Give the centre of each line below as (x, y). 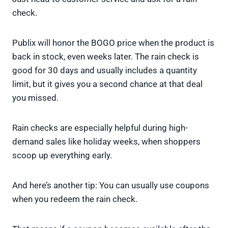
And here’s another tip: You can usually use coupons (111, 186)
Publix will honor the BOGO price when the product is (113, 43)
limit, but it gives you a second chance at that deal (107, 84)
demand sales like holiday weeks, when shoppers (106, 142)
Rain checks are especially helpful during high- (100, 128)
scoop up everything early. (62, 155)
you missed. (35, 98)
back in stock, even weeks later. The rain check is (106, 57)
